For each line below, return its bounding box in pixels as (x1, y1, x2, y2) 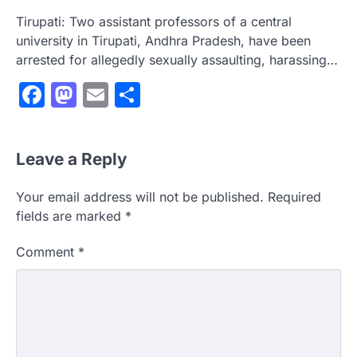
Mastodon (76, 79, 197, 111)
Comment (16, 244, 78, 261)
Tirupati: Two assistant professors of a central (16, 14, 292, 30)
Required (268, 189, 321, 206)
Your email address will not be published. (16, 189, 264, 206)
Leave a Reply (16, 149, 127, 170)
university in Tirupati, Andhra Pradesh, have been (16, 33, 311, 49)
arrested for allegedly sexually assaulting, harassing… (16, 52, 338, 69)
